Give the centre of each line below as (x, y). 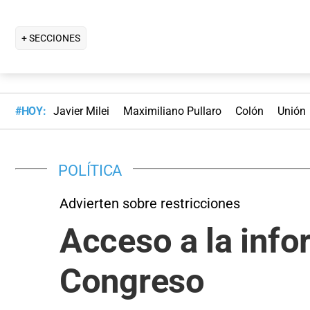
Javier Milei (81, 111)
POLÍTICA (90, 170)
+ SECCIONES (51, 38)
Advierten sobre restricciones (150, 203)
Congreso (132, 281)
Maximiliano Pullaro (172, 111)
